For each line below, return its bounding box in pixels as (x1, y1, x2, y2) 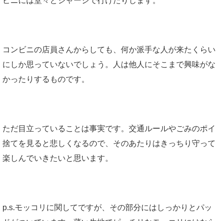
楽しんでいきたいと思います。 (2, 154, 113, 163)
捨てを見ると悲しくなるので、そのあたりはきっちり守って (2, 139, 216, 148)
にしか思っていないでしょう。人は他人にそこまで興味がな (2, 60, 216, 69)
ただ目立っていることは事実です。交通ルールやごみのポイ (2, 124, 216, 133)
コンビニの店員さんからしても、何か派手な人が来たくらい (2, 45, 216, 54)
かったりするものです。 (2, 75, 89, 84)
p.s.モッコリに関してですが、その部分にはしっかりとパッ (2, 203, 212, 212)
